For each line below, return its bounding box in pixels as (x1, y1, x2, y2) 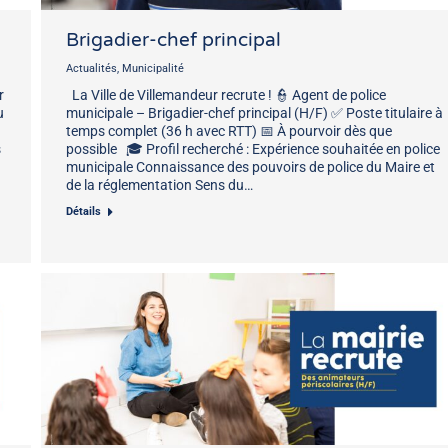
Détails (66, 204, 101, 218)
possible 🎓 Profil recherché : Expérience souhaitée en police (66, 140, 440, 157)
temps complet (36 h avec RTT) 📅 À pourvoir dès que (66, 122, 392, 139)
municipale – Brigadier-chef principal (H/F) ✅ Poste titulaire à (66, 104, 443, 121)
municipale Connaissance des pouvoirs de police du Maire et (66, 158, 435, 175)
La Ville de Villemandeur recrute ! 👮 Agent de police (66, 86, 386, 103)
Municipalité (122, 61, 184, 75)
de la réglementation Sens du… (66, 176, 253, 193)
